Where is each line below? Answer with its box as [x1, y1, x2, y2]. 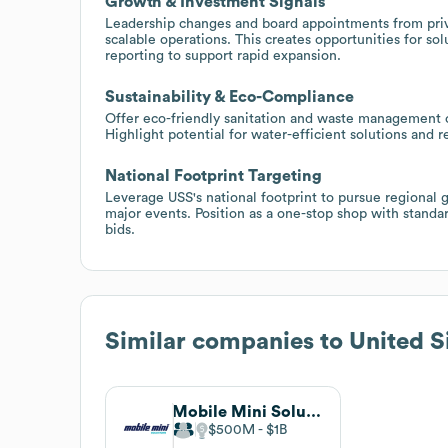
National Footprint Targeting [105, 167, 322, 184]
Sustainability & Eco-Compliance [105, 88, 354, 105]
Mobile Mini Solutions [306, 403, 321, 420]
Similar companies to [105, 329, 349, 354]
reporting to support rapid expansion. [105, 48, 341, 63]
